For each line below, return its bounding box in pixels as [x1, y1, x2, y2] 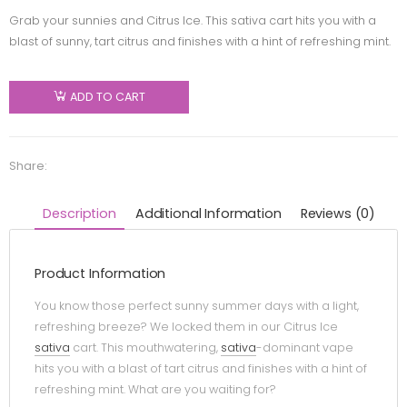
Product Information [35, 263, 166, 283]
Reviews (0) [300, 204, 376, 223]
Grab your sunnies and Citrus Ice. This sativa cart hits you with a [9, 12, 376, 28]
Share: [9, 158, 47, 174]
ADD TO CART [70, 88, 146, 104]
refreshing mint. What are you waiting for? [35, 382, 276, 398]
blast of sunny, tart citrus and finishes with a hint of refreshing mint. [9, 33, 391, 49]
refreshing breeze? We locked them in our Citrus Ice [35, 319, 338, 335]
